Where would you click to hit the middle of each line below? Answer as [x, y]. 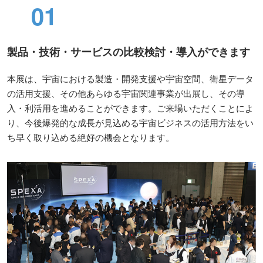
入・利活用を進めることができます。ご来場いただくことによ [130, 108]
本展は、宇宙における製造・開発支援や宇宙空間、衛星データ [130, 79]
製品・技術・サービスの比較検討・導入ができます [129, 52]
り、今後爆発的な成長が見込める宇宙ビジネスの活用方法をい [130, 123]
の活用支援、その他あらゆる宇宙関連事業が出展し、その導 [126, 93]
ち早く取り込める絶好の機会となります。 [91, 137]
